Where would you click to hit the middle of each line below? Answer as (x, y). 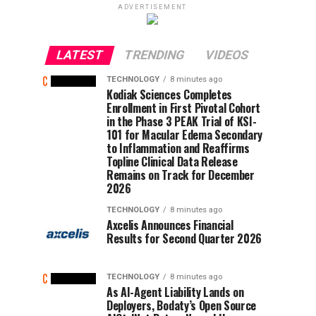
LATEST (80, 55)
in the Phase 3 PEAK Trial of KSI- (182, 121)
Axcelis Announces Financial (170, 225)
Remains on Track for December (181, 175)
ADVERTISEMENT (152, 7)
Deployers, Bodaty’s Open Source (182, 305)
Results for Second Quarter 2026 (184, 238)
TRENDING (154, 55)
